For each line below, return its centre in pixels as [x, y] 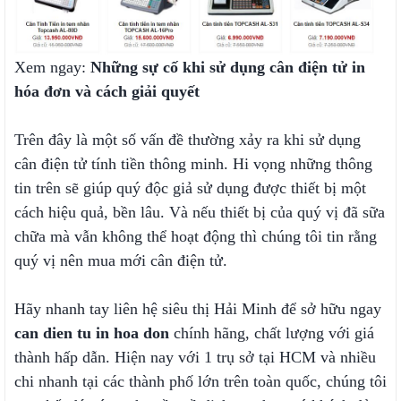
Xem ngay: [52, 67]
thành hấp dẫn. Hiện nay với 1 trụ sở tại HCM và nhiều [195, 357]
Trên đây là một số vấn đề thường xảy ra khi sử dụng [188, 139]
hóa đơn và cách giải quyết [107, 91]
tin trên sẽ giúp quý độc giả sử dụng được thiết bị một [190, 188]
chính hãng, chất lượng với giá [272, 333]
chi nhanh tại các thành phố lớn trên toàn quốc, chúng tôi [200, 381]
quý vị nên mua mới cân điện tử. [121, 260]
